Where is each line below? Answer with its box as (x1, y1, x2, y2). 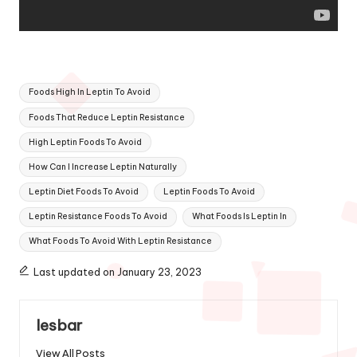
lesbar (36, 315, 82, 335)
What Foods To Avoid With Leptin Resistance (29, 236, 213, 247)
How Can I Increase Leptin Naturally (29, 161, 178, 172)
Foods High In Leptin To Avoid (29, 87, 151, 98)
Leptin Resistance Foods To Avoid (29, 211, 168, 222)
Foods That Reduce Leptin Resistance (29, 112, 186, 123)
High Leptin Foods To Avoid (29, 136, 143, 147)
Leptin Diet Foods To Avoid (29, 186, 139, 198)
